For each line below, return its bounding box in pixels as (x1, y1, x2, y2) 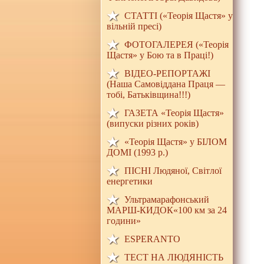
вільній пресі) (107, 21, 161, 31)
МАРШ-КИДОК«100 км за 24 (107, 205, 227, 215)
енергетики (107, 176, 153, 186)
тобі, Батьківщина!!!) (107, 90, 190, 100)
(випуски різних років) (107, 118, 199, 128)
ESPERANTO (124, 234, 180, 244)
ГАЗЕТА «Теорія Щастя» (124, 108, 224, 118)
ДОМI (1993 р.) (107, 147, 168, 157)
